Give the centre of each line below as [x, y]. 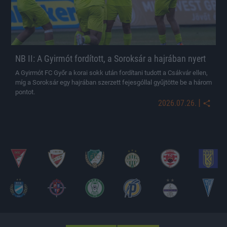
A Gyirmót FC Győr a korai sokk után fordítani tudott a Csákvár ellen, [111, 72]
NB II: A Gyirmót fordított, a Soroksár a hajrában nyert [110, 58]
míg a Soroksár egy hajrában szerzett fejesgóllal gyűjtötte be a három [113, 82]
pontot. [25, 92]
